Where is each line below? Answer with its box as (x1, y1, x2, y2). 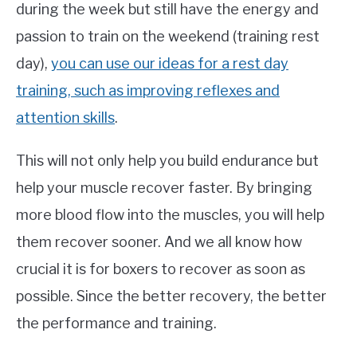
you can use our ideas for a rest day (51, 55, 288, 73)
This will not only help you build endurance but (16, 152, 319, 170)
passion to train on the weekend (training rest (16, 28, 320, 45)
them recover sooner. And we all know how (16, 233, 302, 251)
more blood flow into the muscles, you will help (16, 206, 324, 224)
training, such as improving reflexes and (16, 82, 280, 100)
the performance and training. (16, 315, 217, 332)
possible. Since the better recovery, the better (16, 288, 327, 305)
